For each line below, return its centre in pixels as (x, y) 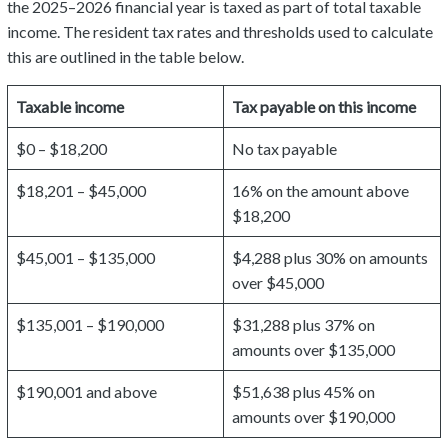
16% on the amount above (320, 191)
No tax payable (284, 149)
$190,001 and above (86, 392)
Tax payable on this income (324, 107)
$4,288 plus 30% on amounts (330, 258)
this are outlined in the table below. (125, 57)
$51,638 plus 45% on (303, 392)
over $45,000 (278, 283)
